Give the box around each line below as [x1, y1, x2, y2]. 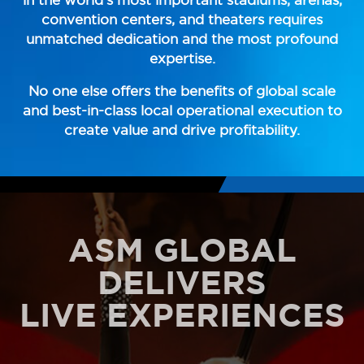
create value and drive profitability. [64, 123, 300, 138]
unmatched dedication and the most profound [26, 31, 338, 46]
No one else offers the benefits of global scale [28, 84, 336, 99]
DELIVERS [97, 263, 266, 301]
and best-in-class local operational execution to [22, 103, 342, 119]
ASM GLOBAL [67, 231, 297, 268]
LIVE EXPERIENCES [19, 296, 345, 333]
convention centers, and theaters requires [41, 11, 323, 27]
